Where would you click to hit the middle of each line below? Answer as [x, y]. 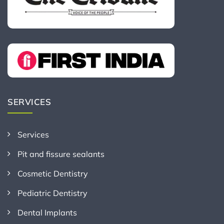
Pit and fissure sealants [61, 154]
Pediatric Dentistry [52, 193]
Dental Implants [47, 213]
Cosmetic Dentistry [53, 174]
